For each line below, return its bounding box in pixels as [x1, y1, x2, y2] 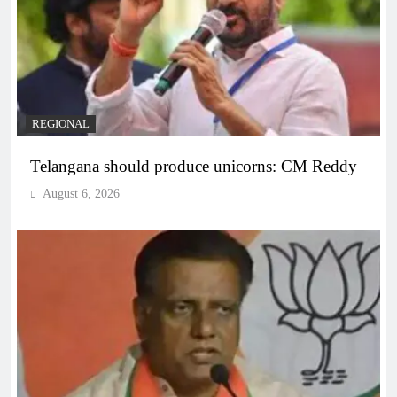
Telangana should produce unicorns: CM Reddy [30, 156, 357, 175]
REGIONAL [32, 117, 90, 130]
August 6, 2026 [43, 186, 120, 200]
